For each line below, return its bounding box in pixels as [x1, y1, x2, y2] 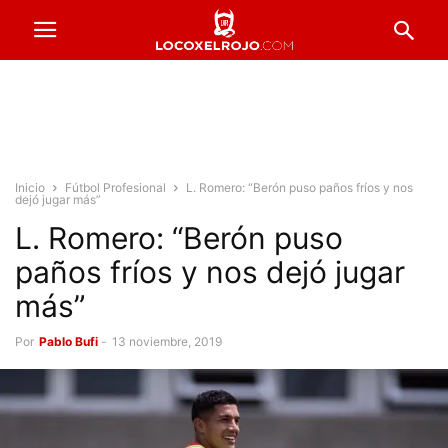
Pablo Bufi [39, 334, 98, 349]
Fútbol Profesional [65, 180, 166, 195]
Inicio [15, 180, 45, 195]
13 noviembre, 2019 [112, 334, 222, 349]
